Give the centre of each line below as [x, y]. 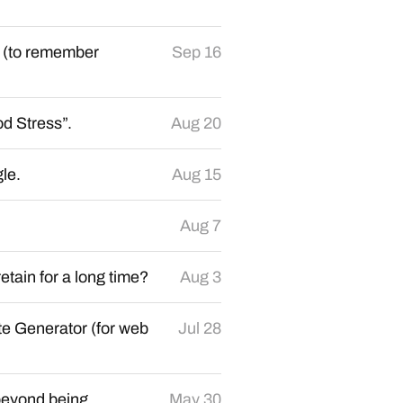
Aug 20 [196, 123]
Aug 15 [197, 175]
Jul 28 [200, 328]
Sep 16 [197, 52]
